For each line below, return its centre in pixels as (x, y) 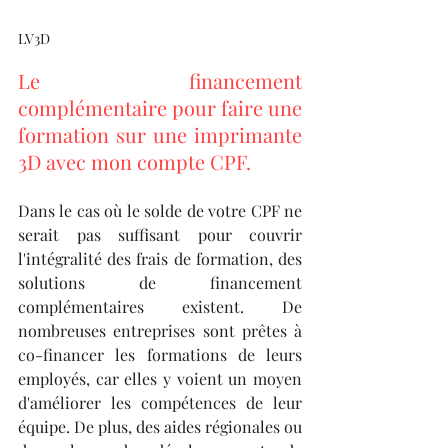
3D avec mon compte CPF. (134, 161)
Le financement (160, 80)
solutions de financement (160, 282)
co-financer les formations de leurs (160, 354)
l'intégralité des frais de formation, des (160, 258)
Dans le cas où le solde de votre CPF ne (160, 210)
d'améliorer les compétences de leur (160, 402)
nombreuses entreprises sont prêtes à (160, 330)
